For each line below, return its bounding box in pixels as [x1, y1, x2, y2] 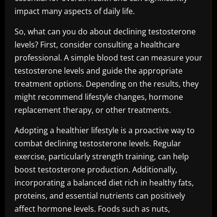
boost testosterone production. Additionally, [15, 164, 177, 175]
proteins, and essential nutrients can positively [15, 190, 185, 201]
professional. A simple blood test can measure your [15, 52, 202, 63]
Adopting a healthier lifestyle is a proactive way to [15, 125, 195, 136]
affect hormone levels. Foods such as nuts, [15, 203, 170, 214]
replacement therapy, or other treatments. [15, 105, 171, 115]
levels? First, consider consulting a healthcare [15, 39, 180, 50]
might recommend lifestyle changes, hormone [15, 92, 183, 102]
